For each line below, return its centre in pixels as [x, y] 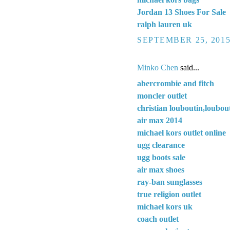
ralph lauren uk [165, 24]
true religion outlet [169, 195]
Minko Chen [158, 67]
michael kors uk [165, 207]
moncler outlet [162, 96]
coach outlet [158, 219]
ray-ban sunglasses [170, 182]
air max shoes [161, 170]
